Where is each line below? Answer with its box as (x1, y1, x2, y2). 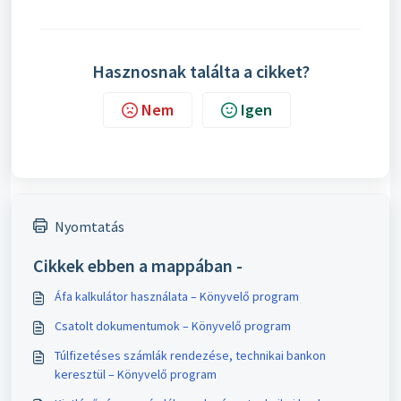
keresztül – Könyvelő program (55, 366, 217, 383)
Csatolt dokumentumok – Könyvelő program (55, 318, 291, 335)
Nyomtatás (55, 218, 124, 236)
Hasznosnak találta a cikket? (91, 60, 310, 83)
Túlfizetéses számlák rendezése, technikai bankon (55, 347, 326, 364)
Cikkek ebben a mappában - (33, 254, 243, 277)
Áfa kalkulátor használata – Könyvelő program (55, 288, 299, 305)
